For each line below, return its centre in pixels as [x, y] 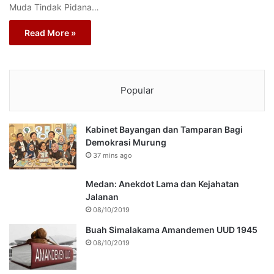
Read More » [50, 33]
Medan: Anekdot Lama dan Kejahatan [162, 184]
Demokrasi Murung [126, 143]
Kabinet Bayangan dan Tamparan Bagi [164, 130]
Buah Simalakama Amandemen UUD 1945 [172, 230]
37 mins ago [113, 156]
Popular [137, 91]
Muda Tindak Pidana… [54, 7]
